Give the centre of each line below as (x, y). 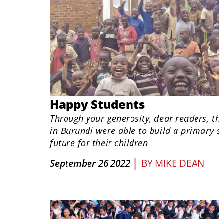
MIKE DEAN (180, 163)
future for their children (99, 143)
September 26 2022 (90, 163)
